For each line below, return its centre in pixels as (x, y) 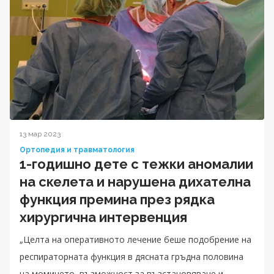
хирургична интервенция (103, 217)
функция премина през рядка (117, 199)
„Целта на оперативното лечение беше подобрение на (135, 239)
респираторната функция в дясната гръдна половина (131, 256)
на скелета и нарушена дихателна (135, 181)
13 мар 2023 (40, 134)
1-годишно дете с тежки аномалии (136, 164)
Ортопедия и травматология (77, 150)
